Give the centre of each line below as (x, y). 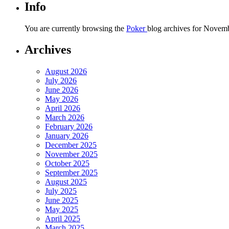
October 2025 (67, 164)
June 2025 (62, 200)
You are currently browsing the (75, 28)
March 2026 (65, 118)
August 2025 (66, 182)
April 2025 (63, 219)
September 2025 (71, 173)
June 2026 (62, 90)
